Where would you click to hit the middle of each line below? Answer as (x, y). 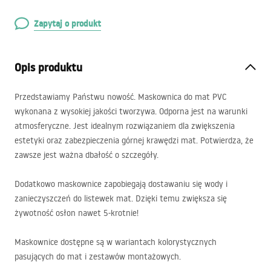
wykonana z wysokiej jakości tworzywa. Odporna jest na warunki (131, 111)
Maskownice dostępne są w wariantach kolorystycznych (116, 242)
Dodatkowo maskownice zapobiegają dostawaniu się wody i (121, 184)
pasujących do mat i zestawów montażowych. (98, 256)
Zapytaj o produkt (67, 24)
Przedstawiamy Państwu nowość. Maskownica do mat (113, 97)
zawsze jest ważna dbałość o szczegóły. (87, 155)
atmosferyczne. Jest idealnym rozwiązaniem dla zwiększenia (125, 126)
